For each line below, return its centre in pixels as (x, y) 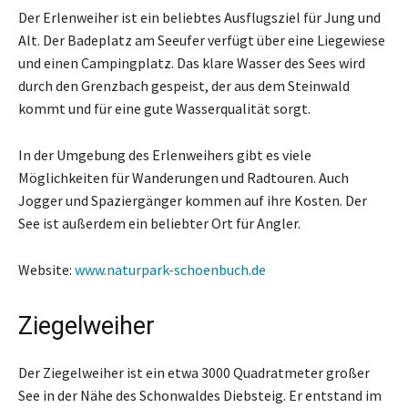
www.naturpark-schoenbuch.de (170, 269)
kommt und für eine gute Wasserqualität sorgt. (164, 108)
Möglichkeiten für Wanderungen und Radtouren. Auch (184, 177)
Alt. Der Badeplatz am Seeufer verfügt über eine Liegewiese (202, 40)
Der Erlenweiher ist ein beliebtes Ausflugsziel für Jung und (199, 17)
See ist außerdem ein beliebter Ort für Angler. (159, 223)
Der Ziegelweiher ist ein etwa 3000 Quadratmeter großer (194, 372)
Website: (46, 269)
